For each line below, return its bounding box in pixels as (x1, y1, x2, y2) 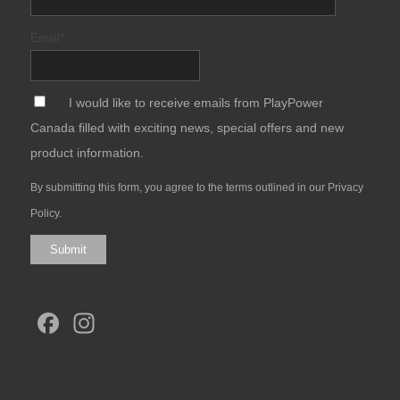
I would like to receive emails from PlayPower (68, 96, 323, 111)
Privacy (327, 181, 363, 195)
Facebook (62, 307, 189, 340)
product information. (29, 146, 144, 161)
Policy (29, 207, 59, 221)
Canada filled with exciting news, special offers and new (29, 121, 344, 136)
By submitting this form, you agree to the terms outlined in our (29, 181, 328, 195)
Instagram (97, 307, 227, 340)
